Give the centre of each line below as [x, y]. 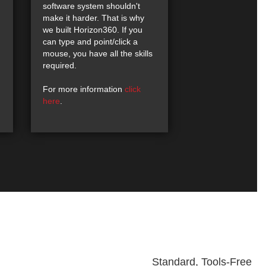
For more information [84, 89]
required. [60, 66]
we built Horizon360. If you [93, 30]
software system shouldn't [91, 6]
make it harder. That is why [94, 18]
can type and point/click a [90, 42]
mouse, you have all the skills [98, 54]
